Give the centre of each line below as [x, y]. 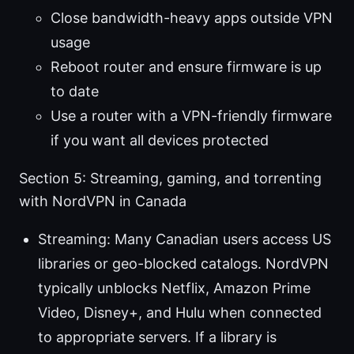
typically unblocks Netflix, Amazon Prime [174, 288]
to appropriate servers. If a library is [157, 337]
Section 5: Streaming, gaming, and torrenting [170, 179]
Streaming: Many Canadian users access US [185, 239]
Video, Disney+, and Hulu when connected [180, 313]
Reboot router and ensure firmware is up [186, 67]
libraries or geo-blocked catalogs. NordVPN [183, 264]
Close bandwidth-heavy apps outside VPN [192, 18]
